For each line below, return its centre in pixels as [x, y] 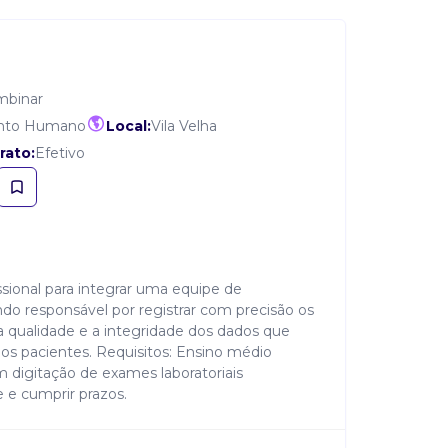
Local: [128, 126]
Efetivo [60, 153]
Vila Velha [184, 126]
